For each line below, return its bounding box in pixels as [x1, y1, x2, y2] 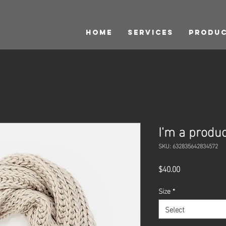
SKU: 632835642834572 [158, 140, 218, 151]
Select [165, 202, 185, 216]
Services [128, 28, 174, 37]
